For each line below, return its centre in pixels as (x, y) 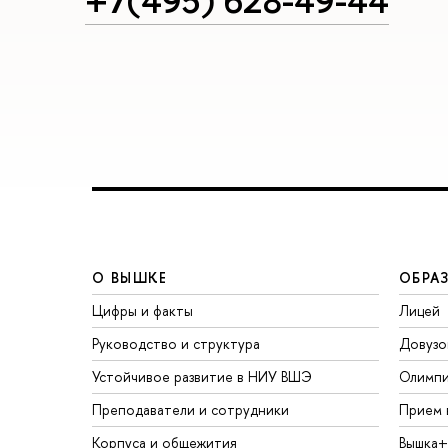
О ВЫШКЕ (130, 278)
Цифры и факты (142, 311)
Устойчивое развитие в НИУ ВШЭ (202, 377)
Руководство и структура (176, 344)
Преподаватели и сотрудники (190, 410)
